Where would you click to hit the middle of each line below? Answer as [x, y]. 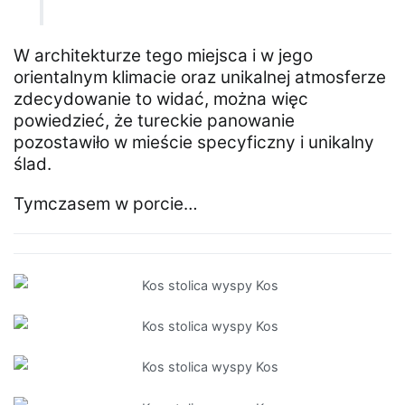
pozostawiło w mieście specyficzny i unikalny [194, 142]
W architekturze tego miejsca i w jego [163, 55]
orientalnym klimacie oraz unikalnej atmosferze [200, 77]
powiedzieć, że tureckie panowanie [154, 120]
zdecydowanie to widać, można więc [161, 99]
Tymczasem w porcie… [106, 203]
